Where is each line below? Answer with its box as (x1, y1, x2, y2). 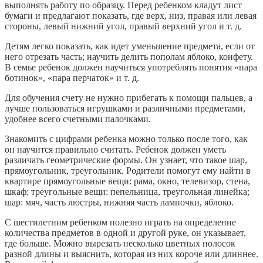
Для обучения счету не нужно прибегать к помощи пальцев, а (5, 93, 252, 103)
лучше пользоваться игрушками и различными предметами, (5, 103, 245, 114)
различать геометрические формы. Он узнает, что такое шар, (5, 155, 247, 166)
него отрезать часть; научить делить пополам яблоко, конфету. (5, 52, 253, 62)
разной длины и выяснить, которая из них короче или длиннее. (5, 249, 258, 259)
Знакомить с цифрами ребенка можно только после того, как (5, 134, 248, 144)
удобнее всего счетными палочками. (5, 114, 151, 124)
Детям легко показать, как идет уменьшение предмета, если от (5, 41, 255, 52)
